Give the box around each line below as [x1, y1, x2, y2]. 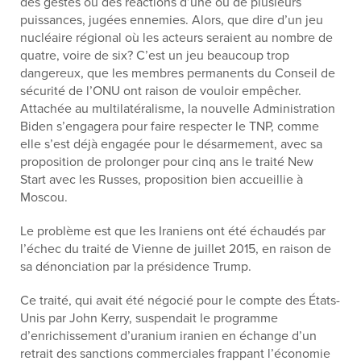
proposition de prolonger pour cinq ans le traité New [20, 154, 313, 170]
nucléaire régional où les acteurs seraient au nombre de [20, 30, 333, 46]
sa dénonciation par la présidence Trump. [20, 259, 251, 275]
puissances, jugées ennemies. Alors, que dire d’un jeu [20, 12, 323, 28]
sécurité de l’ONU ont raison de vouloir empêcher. [20, 83, 301, 99]
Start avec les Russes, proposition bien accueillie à [20, 172, 303, 188]
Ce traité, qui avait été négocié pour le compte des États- [20, 293, 340, 309]
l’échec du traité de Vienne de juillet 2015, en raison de [20, 241, 331, 257]
